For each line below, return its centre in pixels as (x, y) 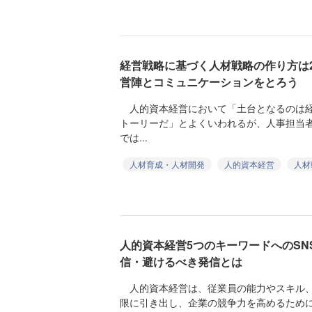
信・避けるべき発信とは (181, 262)
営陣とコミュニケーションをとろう (209, 82)
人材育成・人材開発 (167, 164)
